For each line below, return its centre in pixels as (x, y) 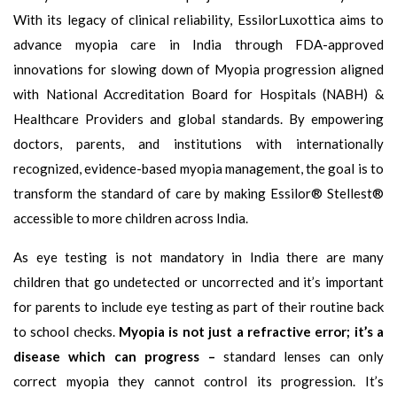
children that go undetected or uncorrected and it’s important (198, 281)
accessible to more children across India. (131, 218)
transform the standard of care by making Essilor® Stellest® (198, 193)
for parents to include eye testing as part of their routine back (198, 306)
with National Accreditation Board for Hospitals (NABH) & (198, 93)
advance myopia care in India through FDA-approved (198, 44)
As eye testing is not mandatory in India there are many (198, 257)
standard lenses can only (303, 356)
